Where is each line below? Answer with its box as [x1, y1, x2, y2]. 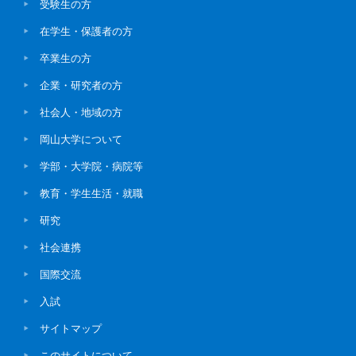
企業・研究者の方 [40, 78, 122, 93]
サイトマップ [40, 321, 102, 336]
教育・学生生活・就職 [40, 186, 143, 201]
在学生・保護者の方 [40, 24, 133, 39]
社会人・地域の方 [40, 105, 122, 120]
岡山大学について [40, 132, 122, 147]
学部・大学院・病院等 [40, 159, 143, 174]
